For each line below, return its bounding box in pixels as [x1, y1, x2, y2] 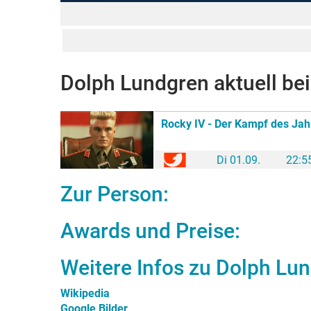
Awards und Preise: [60, 219, 240, 243]
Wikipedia [60, 287, 110, 300]
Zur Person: [60, 182, 169, 206]
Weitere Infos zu [60, 255, 216, 280]
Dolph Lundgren [60, 71, 209, 95]
